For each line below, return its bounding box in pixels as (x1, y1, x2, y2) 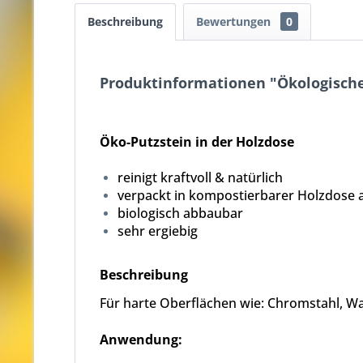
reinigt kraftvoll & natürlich (117, 169, 283, 186)
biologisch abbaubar (117, 204, 243, 222)
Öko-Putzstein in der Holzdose (100, 133, 294, 151)
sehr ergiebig (117, 222, 198, 240)
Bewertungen (196, 14, 274, 29)
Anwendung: (100, 331, 182, 348)
